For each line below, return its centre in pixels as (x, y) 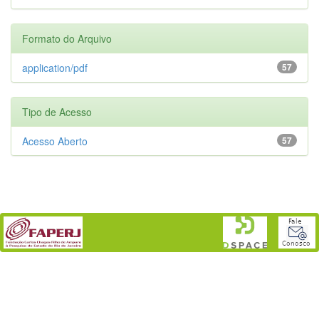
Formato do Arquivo (67, 38)
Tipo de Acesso (57, 111)
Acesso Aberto (55, 141)
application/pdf (55, 67)
